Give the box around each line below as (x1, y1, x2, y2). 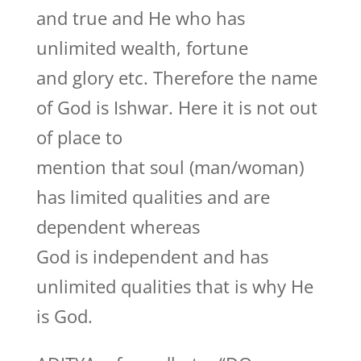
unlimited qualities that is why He (35, 274, 313, 298)
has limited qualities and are (35, 185, 270, 209)
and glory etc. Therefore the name (35, 65, 317, 89)
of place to (35, 125, 122, 149)
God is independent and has (35, 244, 268, 268)
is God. (35, 304, 93, 328)
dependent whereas (35, 214, 200, 239)
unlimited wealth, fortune (35, 35, 248, 60)
